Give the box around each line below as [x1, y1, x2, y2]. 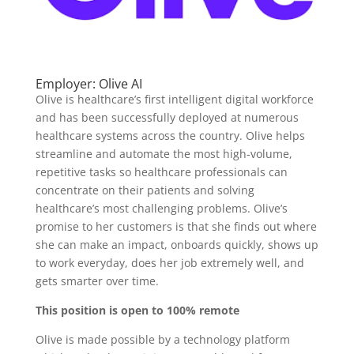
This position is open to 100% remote [35, 303, 239, 318]
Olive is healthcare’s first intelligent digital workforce [35, 92, 314, 107]
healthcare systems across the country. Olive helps [35, 128, 305, 144]
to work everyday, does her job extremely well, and [35, 255, 304, 271]
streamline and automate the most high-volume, [35, 146, 292, 162]
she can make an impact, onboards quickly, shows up [35, 237, 318, 253]
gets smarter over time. [35, 273, 159, 289]
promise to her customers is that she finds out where [35, 219, 317, 235]
